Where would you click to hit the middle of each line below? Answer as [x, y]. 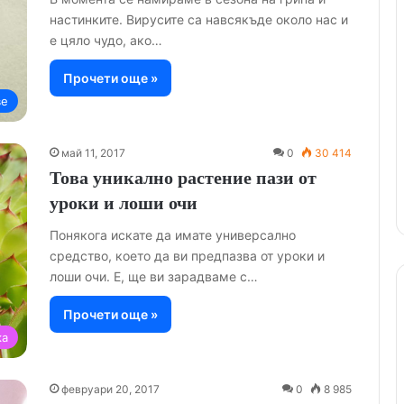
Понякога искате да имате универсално [173, 235]
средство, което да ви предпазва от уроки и [187, 256]
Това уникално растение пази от [183, 178]
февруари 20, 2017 [110, 390]
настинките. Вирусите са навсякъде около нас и [199, 19]
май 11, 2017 [93, 153]
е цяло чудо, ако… [106, 40]
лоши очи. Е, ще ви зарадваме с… [154, 277]
